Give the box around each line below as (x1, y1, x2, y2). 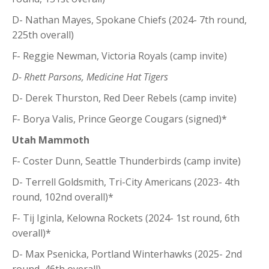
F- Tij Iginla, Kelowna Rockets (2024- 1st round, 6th (12, 211, 240, 225)
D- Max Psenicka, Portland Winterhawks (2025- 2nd (12, 247, 242, 261)
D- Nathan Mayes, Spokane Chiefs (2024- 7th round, (12, 13, 247, 26)
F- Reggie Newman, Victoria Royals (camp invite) (12, 49, 227, 62)
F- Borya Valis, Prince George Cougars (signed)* (12, 112, 227, 125)
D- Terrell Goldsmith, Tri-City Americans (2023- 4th (12, 175, 240, 189)
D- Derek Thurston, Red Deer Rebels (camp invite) (12, 91, 237, 104)
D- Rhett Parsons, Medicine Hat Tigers (12, 70, 171, 83)
